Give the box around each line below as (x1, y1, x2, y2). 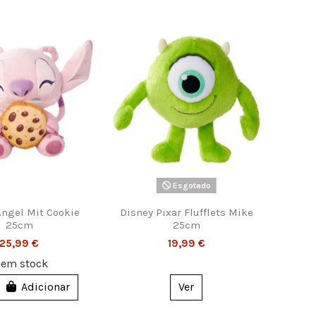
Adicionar (20, 280, 70, 294)
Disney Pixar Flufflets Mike (119, 205, 253, 219)
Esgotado (170, 180, 211, 190)
